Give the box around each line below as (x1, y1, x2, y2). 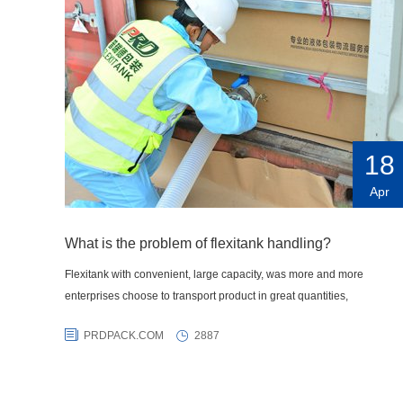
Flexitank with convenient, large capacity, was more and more (65, 268, 363, 282)
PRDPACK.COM (84, 329, 164, 343)
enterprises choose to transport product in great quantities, (65, 290, 348, 303)
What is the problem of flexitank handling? (65, 236, 331, 252)
